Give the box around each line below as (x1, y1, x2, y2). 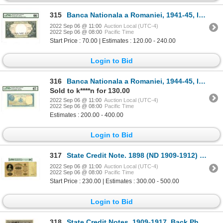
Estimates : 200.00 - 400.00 (50, 111, 123, 119)
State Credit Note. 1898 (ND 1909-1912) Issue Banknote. (67, 151, 200, 160)
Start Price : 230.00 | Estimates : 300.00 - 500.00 (50, 178, 179, 185)
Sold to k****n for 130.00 (50, 87, 130, 95)
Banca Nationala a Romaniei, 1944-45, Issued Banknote (67, 77, 199, 86)
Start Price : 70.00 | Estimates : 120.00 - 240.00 (50, 37, 176, 44)
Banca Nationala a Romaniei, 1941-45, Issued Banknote (67, 10, 199, 19)
